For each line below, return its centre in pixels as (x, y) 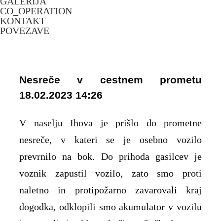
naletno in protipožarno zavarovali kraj (110, 190)
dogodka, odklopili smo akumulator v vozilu (110, 207)
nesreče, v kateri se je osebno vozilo (110, 140)
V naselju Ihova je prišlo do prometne (110, 123)
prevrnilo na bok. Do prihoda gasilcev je (110, 156)
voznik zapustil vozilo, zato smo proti (110, 173)
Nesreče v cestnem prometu (110, 80)
